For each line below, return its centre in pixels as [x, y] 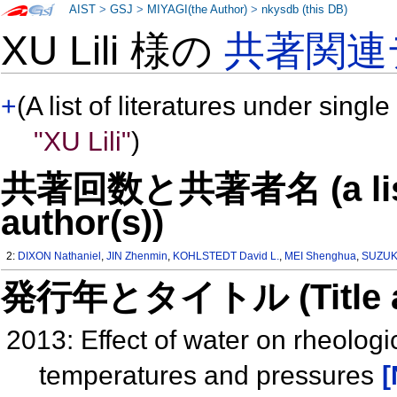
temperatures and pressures [210, 375]
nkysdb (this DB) [305, 10]
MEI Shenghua [321, 257]
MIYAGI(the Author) [198, 10]
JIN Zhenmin [137, 257]
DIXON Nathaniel [60, 257]
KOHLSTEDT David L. [226, 257]
